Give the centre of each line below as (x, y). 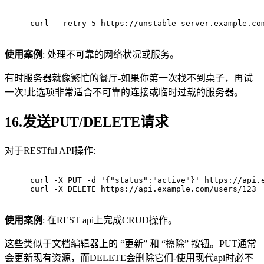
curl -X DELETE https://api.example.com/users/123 (143, 189)
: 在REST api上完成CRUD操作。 (110, 220)
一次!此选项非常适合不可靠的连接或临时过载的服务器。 (124, 93)
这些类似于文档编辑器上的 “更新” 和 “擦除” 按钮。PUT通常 (131, 243)
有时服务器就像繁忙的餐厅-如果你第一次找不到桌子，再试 (129, 78)
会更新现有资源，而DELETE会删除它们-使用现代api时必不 (129, 258)
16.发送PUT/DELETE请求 (87, 122)
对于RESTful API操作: (50, 150)
